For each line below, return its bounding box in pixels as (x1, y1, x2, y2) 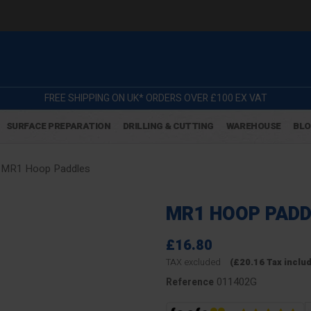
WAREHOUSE (226, 119, 281, 133)
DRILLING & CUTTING (122, 119, 214, 133)
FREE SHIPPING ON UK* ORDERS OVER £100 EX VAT (44, 91, 267, 106)
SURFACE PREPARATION (6, 119, 110, 133)
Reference (166, 275, 214, 289)
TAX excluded (166, 255, 223, 269)
